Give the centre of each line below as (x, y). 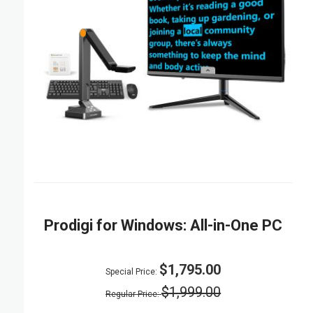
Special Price (131, 272)
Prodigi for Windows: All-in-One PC (163, 226)
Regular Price (132, 294)
